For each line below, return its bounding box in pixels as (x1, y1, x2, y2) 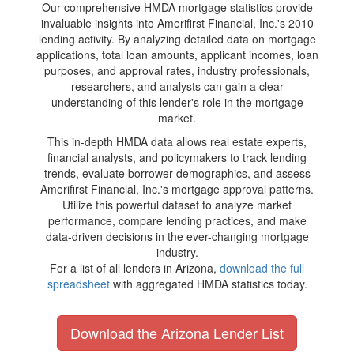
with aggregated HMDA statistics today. (109, 276, 307, 292)
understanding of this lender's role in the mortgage (51, 94, 303, 110)
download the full (220, 260, 304, 276)
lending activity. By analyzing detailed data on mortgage (38, 31, 316, 47)
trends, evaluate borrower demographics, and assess (43, 165, 311, 181)
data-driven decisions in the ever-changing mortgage (45, 228, 309, 244)
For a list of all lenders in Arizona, (50, 260, 220, 276)
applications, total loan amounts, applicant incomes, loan (36, 47, 318, 62)
